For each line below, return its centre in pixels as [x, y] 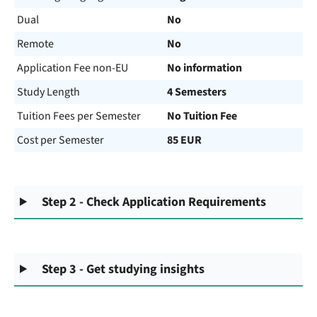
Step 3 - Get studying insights [123, 269]
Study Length [48, 92]
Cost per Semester [60, 140]
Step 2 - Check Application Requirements [154, 202]
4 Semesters [197, 92]
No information [204, 68]
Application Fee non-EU [73, 68]
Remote [35, 44]
